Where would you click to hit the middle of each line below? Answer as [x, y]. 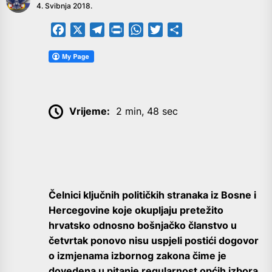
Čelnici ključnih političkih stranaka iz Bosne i [152, 195]
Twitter [179, 30]
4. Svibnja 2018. [64, 6]
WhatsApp [167, 30]
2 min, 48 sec [147, 111]
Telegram [126, 30]
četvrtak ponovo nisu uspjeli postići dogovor [154, 241]
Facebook [88, 30]
